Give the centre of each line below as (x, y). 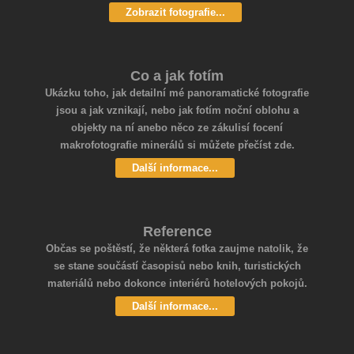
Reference (177, 232)
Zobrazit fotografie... (175, 13)
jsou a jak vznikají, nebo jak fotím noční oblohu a (177, 111)
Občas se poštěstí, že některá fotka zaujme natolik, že (177, 249)
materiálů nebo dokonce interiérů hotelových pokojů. (177, 284)
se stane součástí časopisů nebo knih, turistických (177, 266)
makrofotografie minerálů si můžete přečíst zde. (177, 145)
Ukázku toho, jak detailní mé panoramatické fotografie (177, 93)
